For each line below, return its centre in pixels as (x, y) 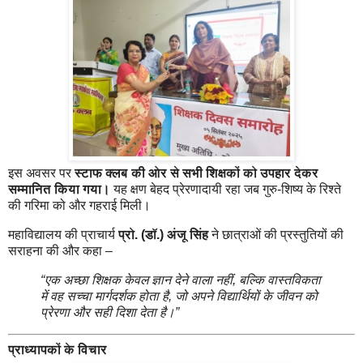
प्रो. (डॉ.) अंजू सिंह (163, 235)
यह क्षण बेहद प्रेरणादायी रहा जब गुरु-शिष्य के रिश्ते (226, 190)
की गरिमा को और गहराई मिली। (79, 206)
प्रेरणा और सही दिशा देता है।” (110, 312)
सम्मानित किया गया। (59, 190)
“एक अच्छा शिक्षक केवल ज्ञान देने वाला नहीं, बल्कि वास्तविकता (181, 280)
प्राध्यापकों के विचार (58, 349)
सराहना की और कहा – (60, 251)
